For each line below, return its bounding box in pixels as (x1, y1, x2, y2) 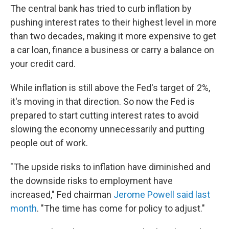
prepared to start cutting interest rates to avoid (10, 110, 199, 121)
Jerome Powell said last (113, 189, 210, 200)
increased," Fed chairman (10, 189, 113, 200)
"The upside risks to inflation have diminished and (10, 162, 211, 172)
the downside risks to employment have (10, 175, 173, 186)
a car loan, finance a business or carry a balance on (10, 44, 214, 55)
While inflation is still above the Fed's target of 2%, (10, 82, 210, 93)
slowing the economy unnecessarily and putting (10, 124, 204, 134)
